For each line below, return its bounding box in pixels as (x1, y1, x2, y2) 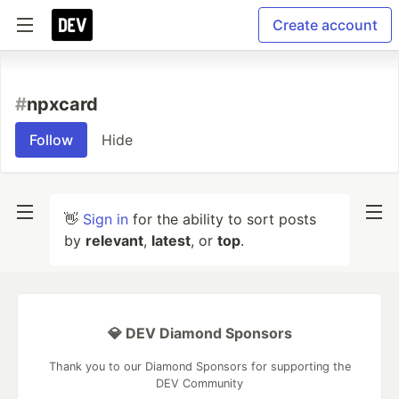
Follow (29, 131, 73, 149)
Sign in (83, 210, 128, 228)
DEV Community (156, 377, 243, 390)
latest (151, 232, 191, 249)
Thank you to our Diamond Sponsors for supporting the (48, 360, 351, 373)
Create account (273, 16, 378, 34)
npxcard (27, 94, 98, 115)
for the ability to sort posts (128, 210, 316, 228)
